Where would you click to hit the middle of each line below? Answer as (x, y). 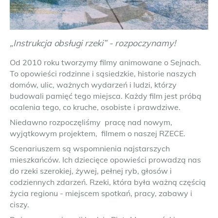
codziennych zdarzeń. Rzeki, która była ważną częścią (108, 182)
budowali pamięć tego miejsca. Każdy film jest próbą (106, 96)
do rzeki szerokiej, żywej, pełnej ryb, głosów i (91, 171)
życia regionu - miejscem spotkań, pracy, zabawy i (101, 193)
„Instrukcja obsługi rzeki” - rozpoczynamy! (93, 43)
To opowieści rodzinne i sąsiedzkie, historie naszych (103, 73)
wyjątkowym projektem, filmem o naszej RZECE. (98, 133)
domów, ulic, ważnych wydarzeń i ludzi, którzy (93, 85)
